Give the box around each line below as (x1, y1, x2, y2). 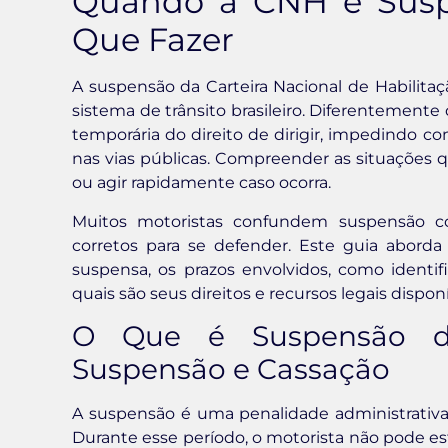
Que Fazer (72, 20, 234, 60)
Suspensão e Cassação (72, 352, 390, 387)
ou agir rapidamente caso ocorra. (72, 173, 331, 193)
